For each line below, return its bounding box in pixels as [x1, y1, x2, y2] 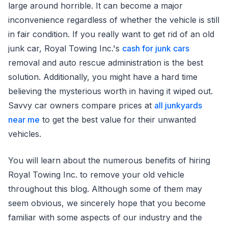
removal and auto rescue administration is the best [8, 57, 203, 68]
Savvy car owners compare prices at [8, 100, 154, 110]
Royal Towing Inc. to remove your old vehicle [8, 169, 184, 180]
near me [8, 114, 40, 125]
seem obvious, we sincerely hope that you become [8, 197, 206, 208]
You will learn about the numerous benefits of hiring [8, 155, 210, 165]
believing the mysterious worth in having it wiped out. [8, 85, 213, 96]
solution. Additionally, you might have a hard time [8, 71, 197, 82]
